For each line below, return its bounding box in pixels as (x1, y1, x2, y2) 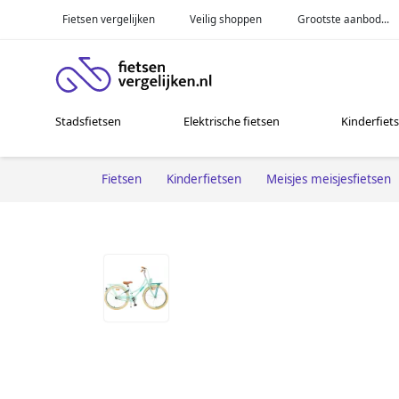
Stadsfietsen (55, 113, 122, 130)
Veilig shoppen (190, 12, 263, 26)
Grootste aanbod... (297, 12, 390, 26)
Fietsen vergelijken (61, 12, 155, 26)
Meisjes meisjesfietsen (266, 170, 391, 187)
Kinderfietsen (167, 170, 241, 187)
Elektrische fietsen (183, 113, 280, 130)
